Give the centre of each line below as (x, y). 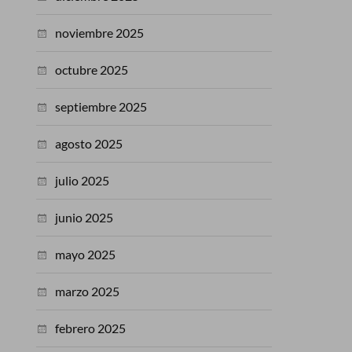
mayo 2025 (86, 255)
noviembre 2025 (100, 33)
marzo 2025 (88, 291)
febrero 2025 (91, 328)
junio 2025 (84, 218)
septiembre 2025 (101, 107)
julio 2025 (82, 181)
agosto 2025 (89, 144)
